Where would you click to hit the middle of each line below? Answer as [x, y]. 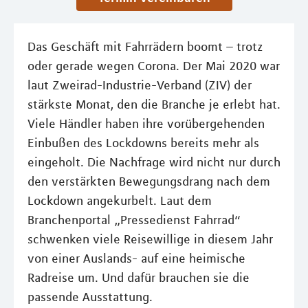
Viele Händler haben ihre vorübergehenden [146, 124]
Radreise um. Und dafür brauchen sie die [139, 278]
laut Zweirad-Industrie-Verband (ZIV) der [140, 85]
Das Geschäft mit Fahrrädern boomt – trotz [145, 47]
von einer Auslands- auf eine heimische [136, 258]
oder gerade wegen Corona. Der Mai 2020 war [154, 66]
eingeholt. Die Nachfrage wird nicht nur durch [154, 162]
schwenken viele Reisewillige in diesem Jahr [150, 239]
